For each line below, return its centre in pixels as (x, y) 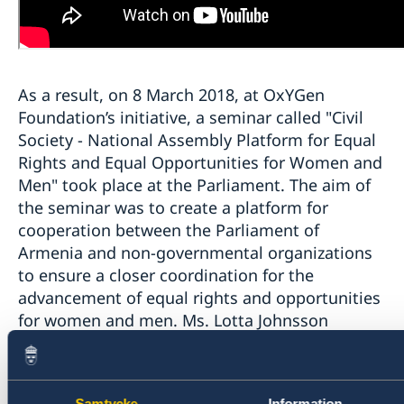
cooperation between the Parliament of (169, 230)
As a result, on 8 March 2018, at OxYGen (171, 95)
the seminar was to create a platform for (173, 208)
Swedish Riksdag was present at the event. (181, 366)
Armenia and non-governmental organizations (195, 253)
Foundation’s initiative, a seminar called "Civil (191, 118)
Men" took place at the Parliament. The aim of (194, 185)
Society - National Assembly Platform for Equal (197, 140)
